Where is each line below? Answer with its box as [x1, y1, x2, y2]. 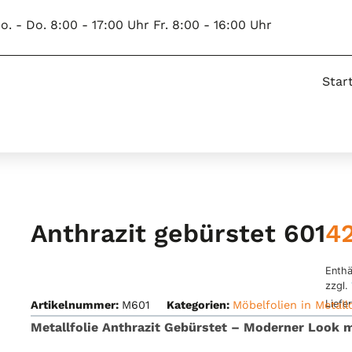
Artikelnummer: [30, 299, 122, 312]
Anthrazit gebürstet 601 [30, 218, 325, 249]
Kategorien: [166, 299, 233, 312]
